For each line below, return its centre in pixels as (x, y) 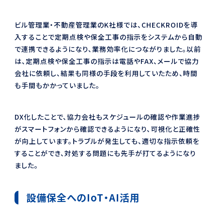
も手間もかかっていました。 (57, 85)
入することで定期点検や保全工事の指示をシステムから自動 (108, 37)
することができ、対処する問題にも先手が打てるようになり (105, 153)
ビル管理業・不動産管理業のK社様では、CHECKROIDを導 (106, 24)
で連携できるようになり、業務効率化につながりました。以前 (108, 49)
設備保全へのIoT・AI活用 (83, 197)
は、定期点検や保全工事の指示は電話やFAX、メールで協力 (107, 61)
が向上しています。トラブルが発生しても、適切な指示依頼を (107, 141)
